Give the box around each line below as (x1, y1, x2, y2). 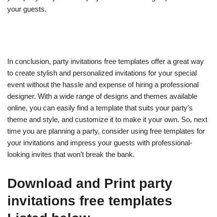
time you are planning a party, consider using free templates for (7, 127, 205, 135)
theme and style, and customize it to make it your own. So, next (7, 115, 207, 124)
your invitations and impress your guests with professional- (7, 139, 192, 147)
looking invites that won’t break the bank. (7, 150, 135, 158)
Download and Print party (7, 176, 172, 191)
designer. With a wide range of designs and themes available (7, 92, 197, 100)
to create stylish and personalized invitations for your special (7, 69, 197, 77)
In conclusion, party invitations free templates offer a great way (7, 57, 204, 65)
